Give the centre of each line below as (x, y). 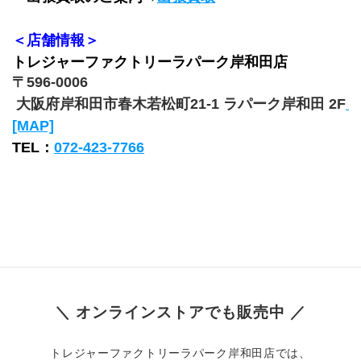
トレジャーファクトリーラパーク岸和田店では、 (180, 353)
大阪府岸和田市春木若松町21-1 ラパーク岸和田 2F (181, 104)
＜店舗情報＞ (56, 41)
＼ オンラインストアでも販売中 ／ (180, 312)
